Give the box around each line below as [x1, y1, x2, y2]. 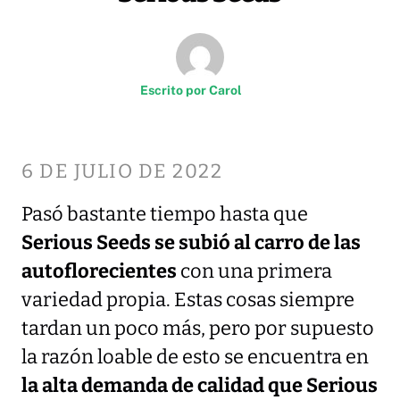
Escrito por [140, 82, 209, 97]
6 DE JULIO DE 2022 [21, 159, 222, 183]
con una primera [177, 259, 332, 283]
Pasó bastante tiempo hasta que [21, 202, 308, 226]
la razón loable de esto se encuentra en [21, 345, 369, 369]
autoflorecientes [21, 259, 177, 283]
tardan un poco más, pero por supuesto [21, 316, 374, 340]
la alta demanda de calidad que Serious [21, 373, 378, 397]
